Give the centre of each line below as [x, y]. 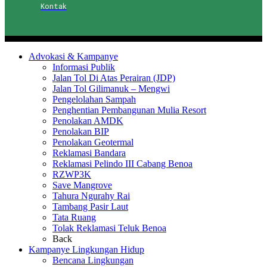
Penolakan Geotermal [93, 142]
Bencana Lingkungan [93, 260]
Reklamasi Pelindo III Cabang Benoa [122, 163]
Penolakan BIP [81, 131]
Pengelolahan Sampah [94, 99]
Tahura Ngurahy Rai [91, 195]
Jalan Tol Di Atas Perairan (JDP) [114, 77]
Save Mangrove [82, 185]
